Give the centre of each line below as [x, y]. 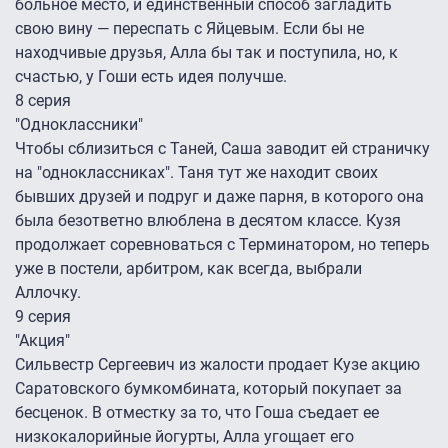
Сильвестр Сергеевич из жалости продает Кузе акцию [217, 365]
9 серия [43, 317]
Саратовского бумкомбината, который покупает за [208, 389]
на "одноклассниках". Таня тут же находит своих [196, 173]
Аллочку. [50, 293]
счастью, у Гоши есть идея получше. [151, 77]
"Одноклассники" [79, 125]
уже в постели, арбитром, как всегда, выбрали [188, 269]
